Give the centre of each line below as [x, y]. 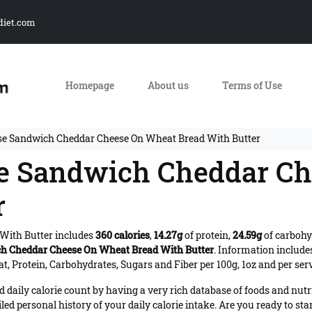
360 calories [123, 235]
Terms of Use [252, 85]
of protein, [208, 235]
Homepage [89, 85]
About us [168, 85]
